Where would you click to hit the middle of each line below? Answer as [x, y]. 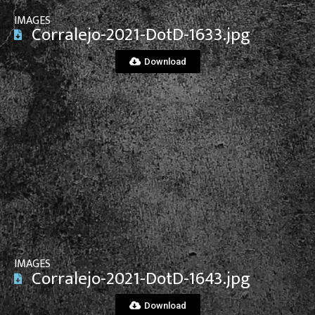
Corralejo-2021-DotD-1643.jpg [141, 278]
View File [157, 183]
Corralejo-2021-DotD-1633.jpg [141, 35]
